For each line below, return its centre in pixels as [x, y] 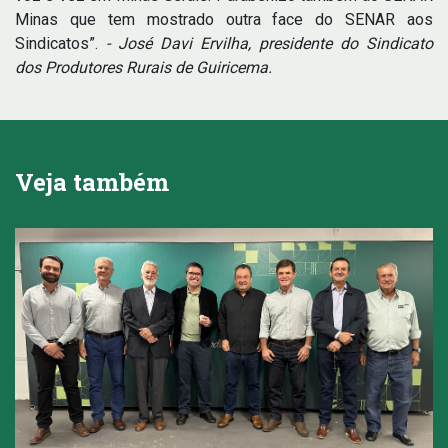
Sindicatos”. [60, 43]
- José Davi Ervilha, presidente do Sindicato [269, 43]
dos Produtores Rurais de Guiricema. [143, 67]
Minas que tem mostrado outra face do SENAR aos [224, 19]
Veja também [92, 182]
